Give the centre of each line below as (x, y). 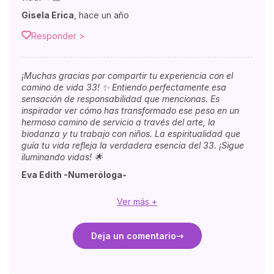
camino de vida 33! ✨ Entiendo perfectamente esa (124, 87)
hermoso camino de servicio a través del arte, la (118, 122)
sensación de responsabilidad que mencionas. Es (120, 98)
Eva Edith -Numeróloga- (75, 174)
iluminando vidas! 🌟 (62, 157)
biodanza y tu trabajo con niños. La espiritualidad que (131, 133)
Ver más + (137, 201)
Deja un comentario (133, 235)
